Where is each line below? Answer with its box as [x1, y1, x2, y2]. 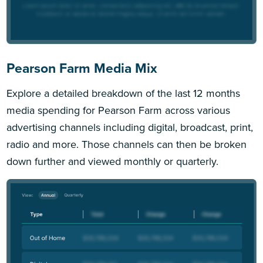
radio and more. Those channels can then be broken [6, 136, 247, 151]
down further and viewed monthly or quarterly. [6, 153, 219, 168]
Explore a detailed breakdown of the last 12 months [6, 85, 241, 100]
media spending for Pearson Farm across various [6, 102, 231, 117]
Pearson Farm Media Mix [6, 58, 158, 78]
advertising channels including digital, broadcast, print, [6, 119, 254, 134]
